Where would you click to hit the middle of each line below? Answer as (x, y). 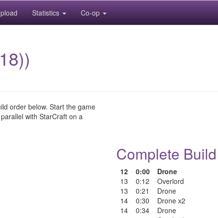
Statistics (47, 13)
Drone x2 (171, 200)
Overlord (171, 181)
